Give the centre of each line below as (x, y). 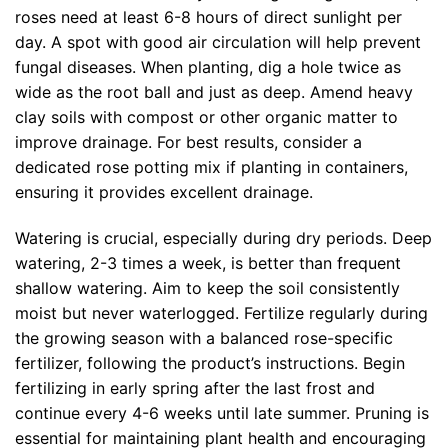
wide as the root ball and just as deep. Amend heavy (214, 92)
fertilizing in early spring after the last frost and (195, 387)
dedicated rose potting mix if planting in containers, (211, 167)
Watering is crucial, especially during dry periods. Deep (223, 237)
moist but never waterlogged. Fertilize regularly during (221, 312)
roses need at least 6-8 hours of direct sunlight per (208, 17)
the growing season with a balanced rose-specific (204, 337)
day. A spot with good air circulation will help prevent (218, 42)
